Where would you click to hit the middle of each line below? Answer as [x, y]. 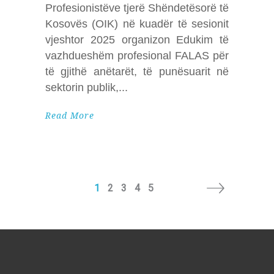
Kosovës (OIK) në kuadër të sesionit [137, 24]
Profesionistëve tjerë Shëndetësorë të [137, 8]
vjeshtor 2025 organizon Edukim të [137, 39]
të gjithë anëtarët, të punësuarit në [137, 71]
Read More [70, 115]
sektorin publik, [82, 87]
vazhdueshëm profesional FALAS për [137, 55]
